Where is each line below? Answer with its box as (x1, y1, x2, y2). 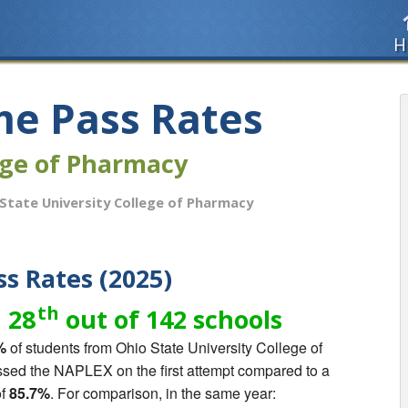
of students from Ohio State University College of (6, 337, 322, 359)
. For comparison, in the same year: (50, 382, 276, 404)
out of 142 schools (59, 302, 282, 337)
